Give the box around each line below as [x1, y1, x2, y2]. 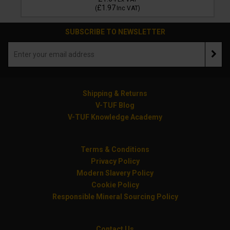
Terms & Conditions [81, 145, 149, 154]
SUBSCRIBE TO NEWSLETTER [65, 28, 165, 36]
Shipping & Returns [83, 89, 147, 98]
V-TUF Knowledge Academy [68, 113, 162, 121]
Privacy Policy [90, 157, 140, 165]
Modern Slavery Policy [76, 169, 154, 177]
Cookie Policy [91, 181, 139, 189]
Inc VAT [117, 4, 138, 12]
